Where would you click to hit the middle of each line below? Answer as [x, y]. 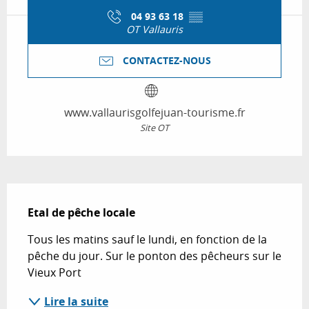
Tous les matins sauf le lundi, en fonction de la [147, 240]
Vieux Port [54, 273]
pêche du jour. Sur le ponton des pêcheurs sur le [154, 256]
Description [48, 193]
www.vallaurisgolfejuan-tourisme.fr [154, 113]
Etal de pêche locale [81, 213]
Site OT [154, 128]
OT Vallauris [154, 29]
